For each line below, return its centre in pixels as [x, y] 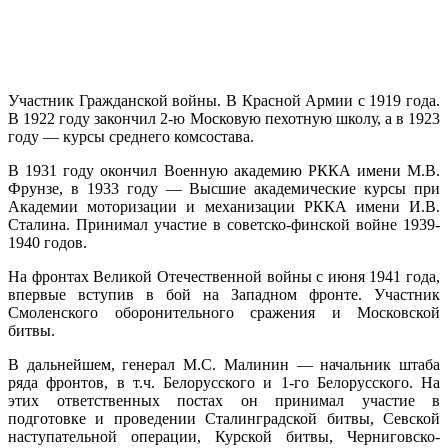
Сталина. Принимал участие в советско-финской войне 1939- [224, 224]
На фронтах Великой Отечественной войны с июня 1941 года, [224, 276]
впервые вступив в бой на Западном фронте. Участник [224, 294]
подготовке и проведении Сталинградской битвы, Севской [224, 418]
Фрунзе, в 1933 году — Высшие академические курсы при [224, 188]
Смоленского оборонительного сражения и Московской [224, 312]
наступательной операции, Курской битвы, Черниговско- [224, 436]
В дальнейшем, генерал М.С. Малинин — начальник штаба [224, 364]
